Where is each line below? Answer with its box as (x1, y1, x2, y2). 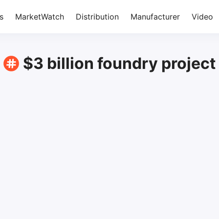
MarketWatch (15, 12, 64, 22)
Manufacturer (131, 12, 180, 22)
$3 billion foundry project (23, 54, 216, 73)
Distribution (76, 12, 119, 22)
